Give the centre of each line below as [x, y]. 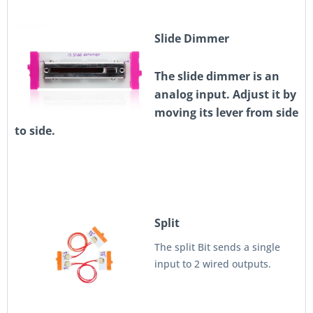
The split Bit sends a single [217, 247]
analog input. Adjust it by [225, 94]
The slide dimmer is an [217, 76]
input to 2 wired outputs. [213, 264]
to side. [35, 131]
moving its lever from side [226, 112]
